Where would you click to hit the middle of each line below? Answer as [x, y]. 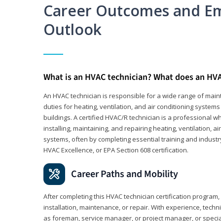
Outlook [73, 29]
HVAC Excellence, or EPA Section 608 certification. [116, 150]
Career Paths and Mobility [125, 174]
